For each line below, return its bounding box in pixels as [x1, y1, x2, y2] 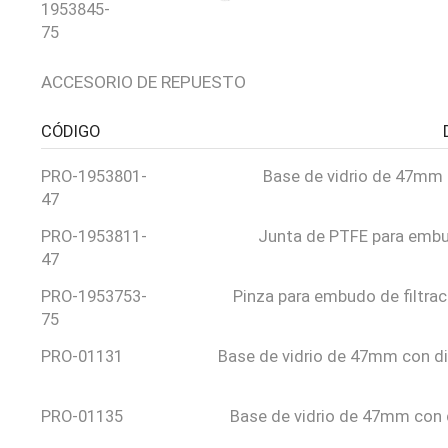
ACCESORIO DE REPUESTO [40, 72, 246, 92]
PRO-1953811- [40, 227, 147, 247]
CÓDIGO [40, 122, 100, 142]
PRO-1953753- [40, 287, 147, 307]
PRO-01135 [40, 407, 123, 427]
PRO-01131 [40, 347, 123, 367]
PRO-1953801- [40, 167, 147, 187]
